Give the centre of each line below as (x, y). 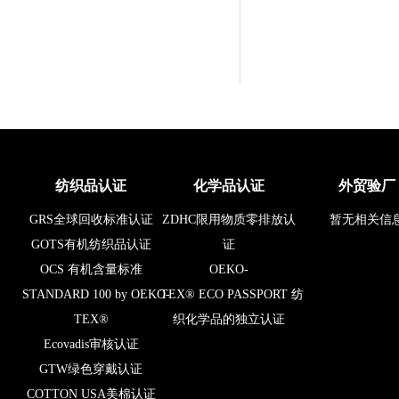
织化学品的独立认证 (229, 319)
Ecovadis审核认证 (91, 344)
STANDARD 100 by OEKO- (96, 294)
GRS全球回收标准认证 (91, 219)
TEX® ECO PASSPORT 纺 (232, 294)
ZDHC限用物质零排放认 (229, 219)
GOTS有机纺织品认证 (91, 244)
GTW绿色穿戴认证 (91, 369)
